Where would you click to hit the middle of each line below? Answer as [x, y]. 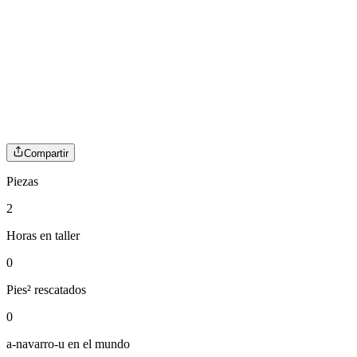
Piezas [22, 181]
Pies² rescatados [46, 289]
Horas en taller [43, 235]
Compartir [46, 153]
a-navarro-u [35, 343]
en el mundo [97, 343]
